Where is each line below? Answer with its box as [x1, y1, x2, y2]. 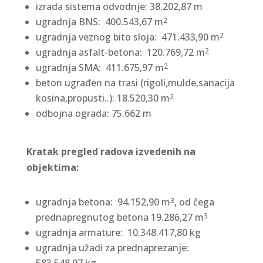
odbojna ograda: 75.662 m [35, 107, 151, 120]
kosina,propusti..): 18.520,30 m [35, 92, 170, 104]
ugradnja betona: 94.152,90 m [35, 195, 170, 208]
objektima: [26, 161, 79, 174]
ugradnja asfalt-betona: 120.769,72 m [35, 46, 205, 59]
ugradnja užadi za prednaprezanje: [35, 241, 189, 254]
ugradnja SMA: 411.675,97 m [35, 61, 164, 74]
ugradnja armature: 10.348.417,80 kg [35, 226, 201, 239]
